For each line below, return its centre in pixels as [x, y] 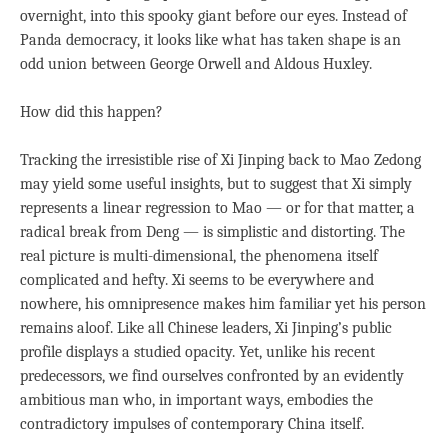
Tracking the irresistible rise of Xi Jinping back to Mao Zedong [220, 159]
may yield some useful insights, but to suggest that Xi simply [216, 183]
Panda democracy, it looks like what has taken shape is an [210, 39]
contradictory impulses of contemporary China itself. [192, 423]
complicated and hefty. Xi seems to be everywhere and [197, 279]
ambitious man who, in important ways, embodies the [196, 399]
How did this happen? [91, 111]
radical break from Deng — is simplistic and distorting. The [212, 231]
